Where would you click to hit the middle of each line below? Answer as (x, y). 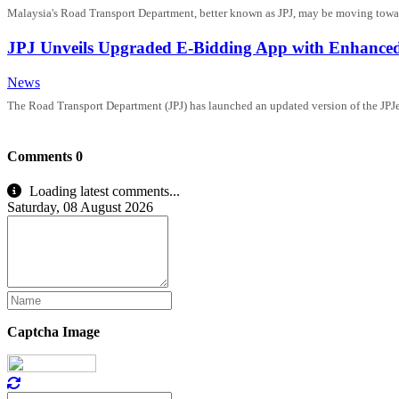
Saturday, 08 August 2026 (80, 208)
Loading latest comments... (103, 191)
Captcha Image (53, 332)
